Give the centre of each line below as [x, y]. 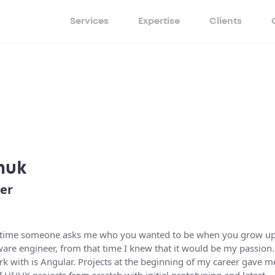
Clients [226, 21]
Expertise [159, 21]
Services [89, 21]
